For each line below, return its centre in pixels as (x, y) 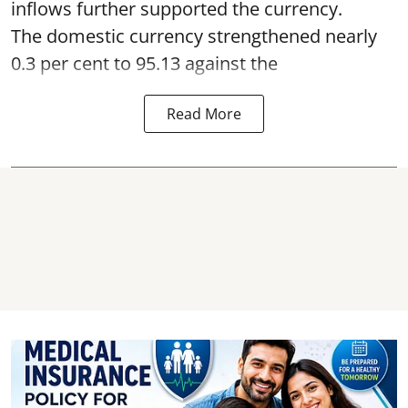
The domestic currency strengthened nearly (194, 36)
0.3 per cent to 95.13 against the (144, 63)
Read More (204, 114)
